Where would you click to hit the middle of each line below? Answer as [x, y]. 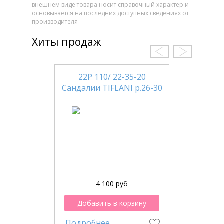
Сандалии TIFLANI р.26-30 [112, 88]
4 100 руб [112, 184]
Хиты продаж [67, 42]
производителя [55, 22]
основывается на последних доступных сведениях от [110, 13]
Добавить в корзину [112, 203]
